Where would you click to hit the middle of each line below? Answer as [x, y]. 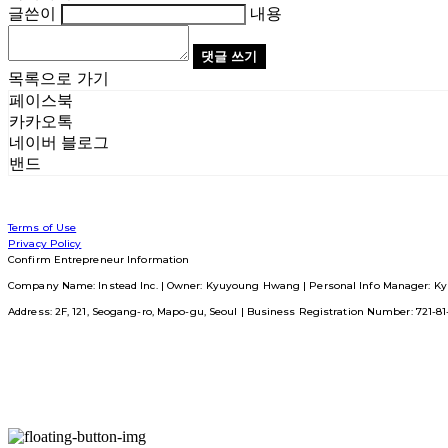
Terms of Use [42, 227]
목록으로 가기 [59, 78]
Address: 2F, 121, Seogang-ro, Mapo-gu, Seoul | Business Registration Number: [212, 311]
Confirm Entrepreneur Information [99, 259]
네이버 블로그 [59, 142]
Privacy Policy [45, 243]
